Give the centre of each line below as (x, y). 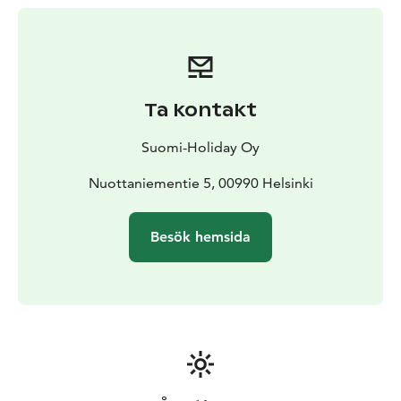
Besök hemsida (200, 237)
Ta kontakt (200, 111)
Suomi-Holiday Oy (200, 148)
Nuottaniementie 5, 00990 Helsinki (200, 183)
